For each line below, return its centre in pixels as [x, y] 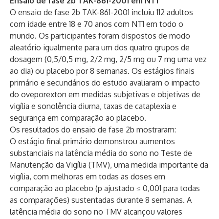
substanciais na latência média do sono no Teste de [101, 153]
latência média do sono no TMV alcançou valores [96, 212]
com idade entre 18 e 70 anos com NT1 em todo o [97, 24]
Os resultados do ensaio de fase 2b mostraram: [93, 130]
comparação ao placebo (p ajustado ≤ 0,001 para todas [105, 188]
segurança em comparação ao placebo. [78, 118]
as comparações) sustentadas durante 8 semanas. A [101, 200]
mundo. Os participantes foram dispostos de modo [100, 36]
